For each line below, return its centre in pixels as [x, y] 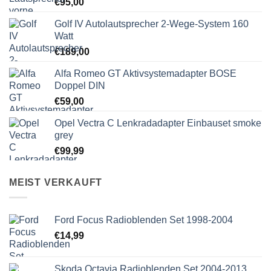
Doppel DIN [80, 86]
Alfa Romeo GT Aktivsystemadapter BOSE [145, 74]
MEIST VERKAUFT [56, 183]
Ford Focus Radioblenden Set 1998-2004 [144, 220]
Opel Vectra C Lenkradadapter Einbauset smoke [158, 123]
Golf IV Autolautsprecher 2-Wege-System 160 [152, 24]
